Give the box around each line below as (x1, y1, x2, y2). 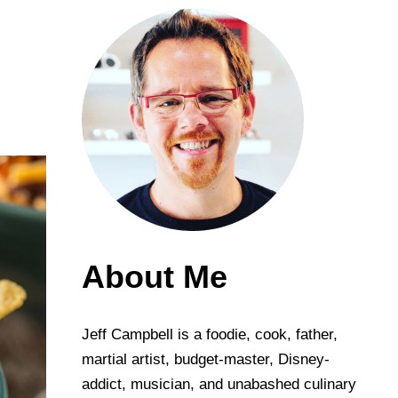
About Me (82, 259, 227, 296)
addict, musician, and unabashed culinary (82, 376, 356, 394)
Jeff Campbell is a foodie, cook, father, (82, 326, 338, 344)
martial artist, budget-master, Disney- (82, 351, 330, 369)
